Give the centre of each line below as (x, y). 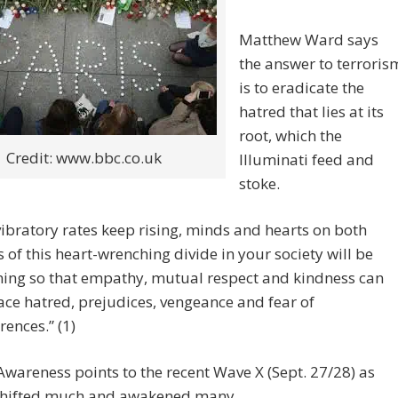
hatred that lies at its (311, 112)
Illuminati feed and (306, 160)
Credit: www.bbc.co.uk (84, 158)
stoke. (259, 184)
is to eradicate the (302, 88)
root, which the (291, 136)
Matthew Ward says (309, 40)
